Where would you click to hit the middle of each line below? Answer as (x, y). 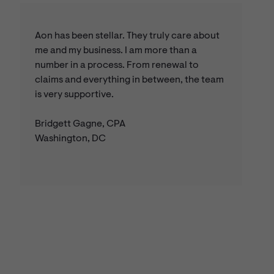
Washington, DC (71, 139)
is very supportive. (75, 95)
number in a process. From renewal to (117, 66)
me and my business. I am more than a (116, 51)
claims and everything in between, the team (129, 80)
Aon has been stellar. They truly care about (127, 36)
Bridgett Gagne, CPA (81, 124)
